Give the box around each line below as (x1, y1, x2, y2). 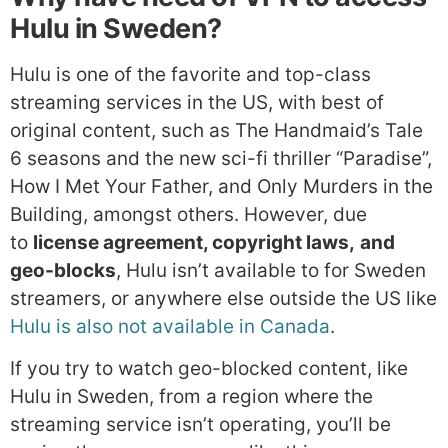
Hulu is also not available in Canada (10, 314, 330, 338)
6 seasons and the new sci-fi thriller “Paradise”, (10, 146, 432, 170)
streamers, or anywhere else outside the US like (10, 286, 437, 310)
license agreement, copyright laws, (33, 230, 355, 254)
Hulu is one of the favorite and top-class (10, 62, 371, 86)
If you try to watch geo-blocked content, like (10, 357, 408, 381)
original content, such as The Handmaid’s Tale (10, 118, 423, 142)
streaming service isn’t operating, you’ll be (10, 413, 391, 437)
